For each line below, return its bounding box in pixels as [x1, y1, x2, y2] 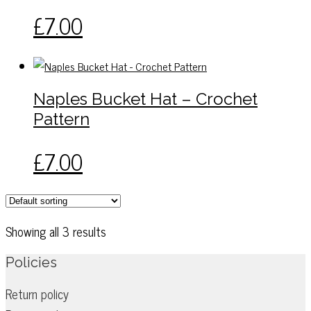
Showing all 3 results [6, 220, 106, 242]
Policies [6, 253, 57, 271]
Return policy [6, 283, 69, 304]
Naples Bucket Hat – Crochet [33, 88, 258, 109]
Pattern [33, 108, 90, 129]
